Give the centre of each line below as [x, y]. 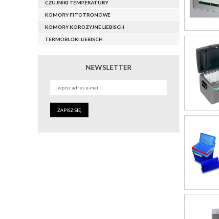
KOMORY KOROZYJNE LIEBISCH [85, 27]
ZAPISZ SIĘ [69, 110]
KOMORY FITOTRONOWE [78, 15]
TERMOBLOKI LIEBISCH [74, 39]
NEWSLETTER [109, 67]
